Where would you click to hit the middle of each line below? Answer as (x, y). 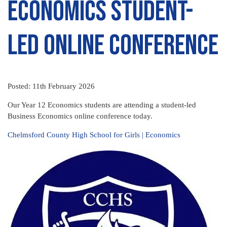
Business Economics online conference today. (80, 116)
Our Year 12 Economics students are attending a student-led (102, 105)
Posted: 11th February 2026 (51, 86)
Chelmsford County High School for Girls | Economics (94, 135)
